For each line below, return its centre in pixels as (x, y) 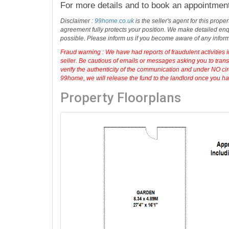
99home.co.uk (114, 21)
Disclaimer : (77, 21)
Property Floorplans (121, 97)
